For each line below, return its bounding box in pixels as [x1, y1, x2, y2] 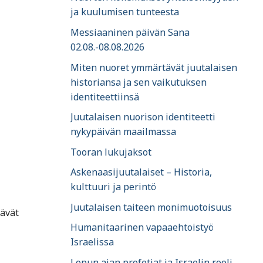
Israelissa [70, 235, 114, 249]
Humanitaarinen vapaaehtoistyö [70, 221, 214, 234]
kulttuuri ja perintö [70, 180, 156, 194]
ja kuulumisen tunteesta [70, 5, 179, 19]
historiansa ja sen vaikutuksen [70, 75, 207, 89]
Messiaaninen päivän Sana [70, 25, 190, 39]
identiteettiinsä [70, 90, 139, 103]
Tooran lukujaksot [70, 145, 151, 159]
